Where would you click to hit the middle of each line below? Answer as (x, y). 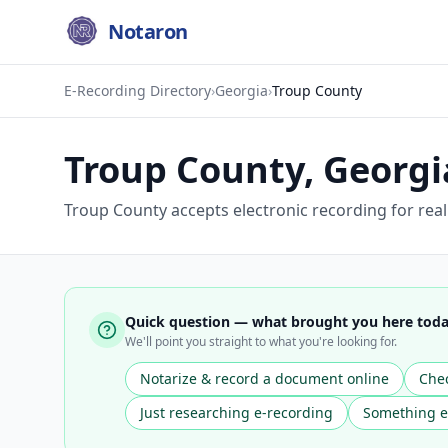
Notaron (148, 31)
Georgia (241, 90)
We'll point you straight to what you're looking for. (261, 341)
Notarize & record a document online (264, 378)
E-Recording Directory (137, 90)
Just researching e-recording (236, 412)
